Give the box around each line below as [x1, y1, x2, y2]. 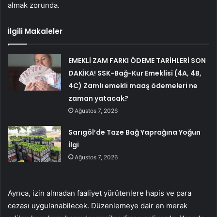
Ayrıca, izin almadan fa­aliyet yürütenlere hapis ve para [8, 188, 191, 198]
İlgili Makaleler [8, 26, 62, 37]
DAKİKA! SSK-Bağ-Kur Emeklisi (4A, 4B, [68, 68, 202, 78]
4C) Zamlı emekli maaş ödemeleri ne [68, 81, 198, 91]
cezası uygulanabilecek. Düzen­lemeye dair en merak [8, 201, 187, 211]
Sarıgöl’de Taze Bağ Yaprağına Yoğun [68, 127, 201, 138]
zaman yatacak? [68, 93, 129, 104]
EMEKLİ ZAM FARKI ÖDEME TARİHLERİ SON [68, 56, 206, 66]
